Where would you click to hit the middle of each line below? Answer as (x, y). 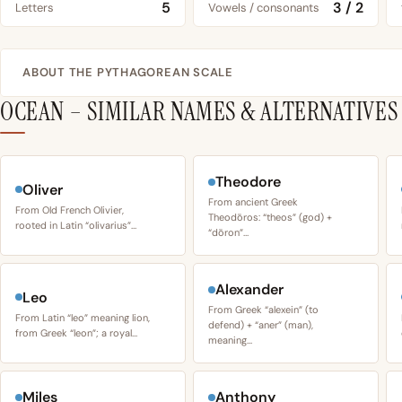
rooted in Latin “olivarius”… (76, 225)
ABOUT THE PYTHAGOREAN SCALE (128, 73)
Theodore (248, 182)
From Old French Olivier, (70, 210)
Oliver (43, 189)
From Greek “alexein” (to (263, 310)
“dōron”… (228, 233)
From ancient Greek (253, 202)
